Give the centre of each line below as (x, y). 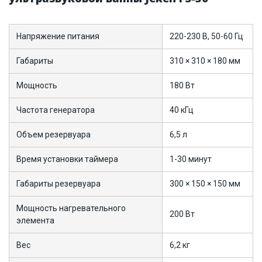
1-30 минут (191, 159)
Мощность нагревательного (71, 208)
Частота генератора (56, 110)
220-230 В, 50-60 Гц (206, 36)
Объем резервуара (54, 135)
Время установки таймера (67, 159)
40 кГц (182, 110)
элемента (35, 220)
